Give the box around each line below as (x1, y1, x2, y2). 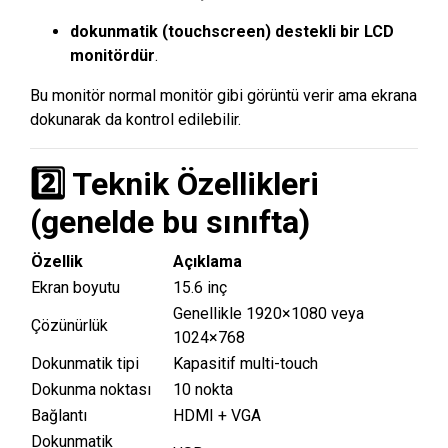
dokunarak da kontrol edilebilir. (30, 109, 241, 129)
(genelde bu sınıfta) (30, 202, 310, 241)
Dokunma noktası (31, 379, 151, 399)
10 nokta (173, 379, 233, 399)
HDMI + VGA (173, 405, 261, 425)
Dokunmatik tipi (31, 353, 139, 373)
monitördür (70, 45, 155, 65)
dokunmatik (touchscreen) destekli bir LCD (70, 21, 394, 41)
